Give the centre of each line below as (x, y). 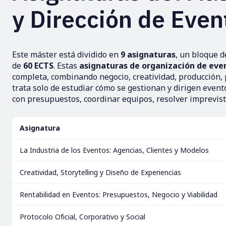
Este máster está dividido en (66, 54)
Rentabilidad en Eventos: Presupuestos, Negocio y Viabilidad (119, 194)
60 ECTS (38, 66)
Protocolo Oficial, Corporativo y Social (82, 217)
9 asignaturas (148, 54)
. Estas (66, 66)
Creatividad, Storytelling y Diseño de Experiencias (100, 172)
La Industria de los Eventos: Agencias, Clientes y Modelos (114, 150)
